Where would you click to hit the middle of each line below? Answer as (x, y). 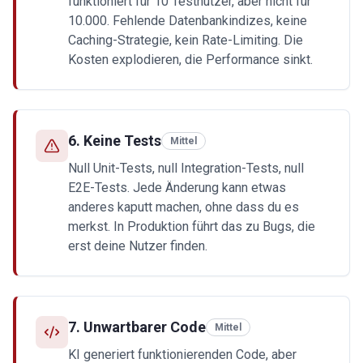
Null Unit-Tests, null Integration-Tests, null (186, 168)
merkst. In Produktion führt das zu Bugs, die (192, 226)
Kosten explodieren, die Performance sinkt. (190, 60)
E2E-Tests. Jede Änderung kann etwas (177, 188)
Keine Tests (122, 141)
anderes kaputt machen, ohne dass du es (184, 207)
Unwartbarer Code (145, 327)
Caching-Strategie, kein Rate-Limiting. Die (186, 40)
